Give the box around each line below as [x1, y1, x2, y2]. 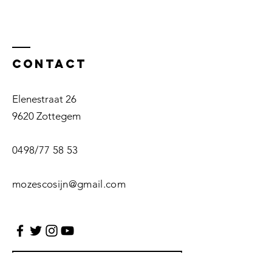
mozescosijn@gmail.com [12, 178, 126, 190]
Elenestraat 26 [12, 93, 76, 105]
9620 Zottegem [12, 110, 81, 122]
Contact [12, 56, 87, 71]
